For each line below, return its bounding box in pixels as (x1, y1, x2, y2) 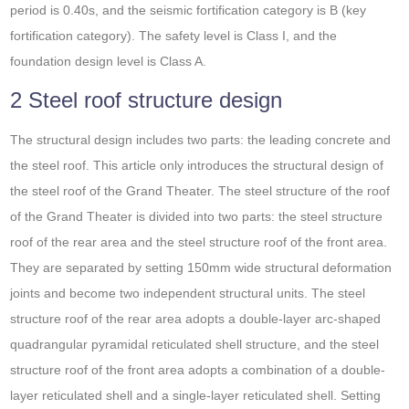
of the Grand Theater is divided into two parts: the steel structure (10, 209, 383, 225)
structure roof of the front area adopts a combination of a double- (10, 362, 386, 378)
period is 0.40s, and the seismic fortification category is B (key (10, 3, 367, 18)
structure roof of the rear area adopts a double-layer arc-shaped (10, 311, 382, 327)
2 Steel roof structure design (10, 88, 283, 113)
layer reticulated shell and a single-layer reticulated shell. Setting (10, 388, 382, 404)
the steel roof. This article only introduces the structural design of (10, 158, 384, 173)
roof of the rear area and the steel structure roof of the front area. (10, 235, 388, 250)
